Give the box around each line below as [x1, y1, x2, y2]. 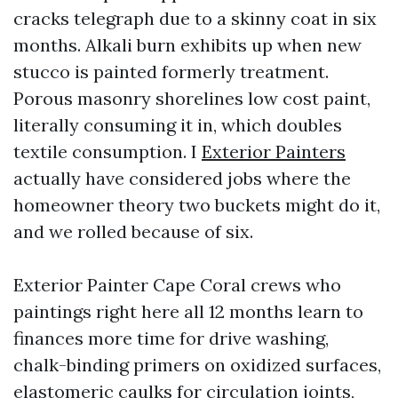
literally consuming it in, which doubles [13, 114, 342, 136]
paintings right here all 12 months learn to [13, 300, 363, 322]
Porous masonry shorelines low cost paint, [13, 87, 370, 109]
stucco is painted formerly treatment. [13, 60, 329, 83]
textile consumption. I [13, 140, 202, 163]
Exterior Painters [202, 140, 346, 163]
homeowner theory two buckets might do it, [13, 194, 380, 216]
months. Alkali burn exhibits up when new [13, 34, 362, 56]
